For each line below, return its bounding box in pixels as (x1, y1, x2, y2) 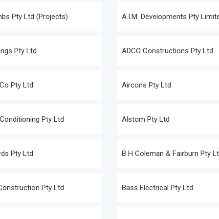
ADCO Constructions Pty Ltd (122, 46, 213, 55)
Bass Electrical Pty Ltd (122, 183, 193, 192)
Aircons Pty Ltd (122, 81, 171, 89)
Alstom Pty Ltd (122, 115, 170, 124)
